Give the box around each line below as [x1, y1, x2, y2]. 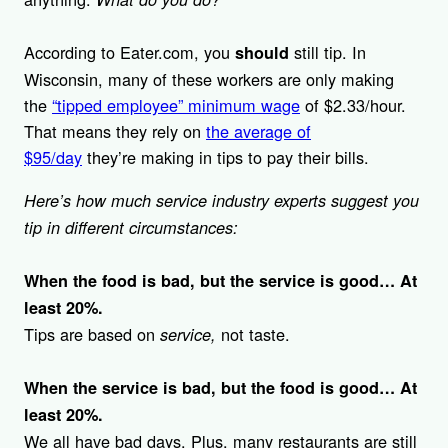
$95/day [24, 145, 82, 170]
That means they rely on [24, 119, 206, 144]
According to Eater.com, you [24, 40, 235, 65]
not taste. [216, 321, 290, 346]
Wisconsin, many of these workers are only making [24, 67, 394, 92]
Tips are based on [24, 321, 160, 346]
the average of [206, 119, 311, 144]
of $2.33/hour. [300, 93, 406, 118]
